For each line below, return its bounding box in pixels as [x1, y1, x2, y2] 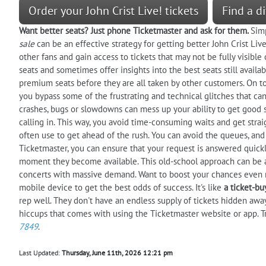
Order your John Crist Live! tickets [28, 2, 198, 18]
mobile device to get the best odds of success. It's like [19, 181, 224, 193]
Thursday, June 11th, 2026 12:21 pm [62, 248, 173, 257]
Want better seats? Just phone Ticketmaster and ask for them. [19, 24, 251, 36]
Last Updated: [19, 248, 62, 257]
